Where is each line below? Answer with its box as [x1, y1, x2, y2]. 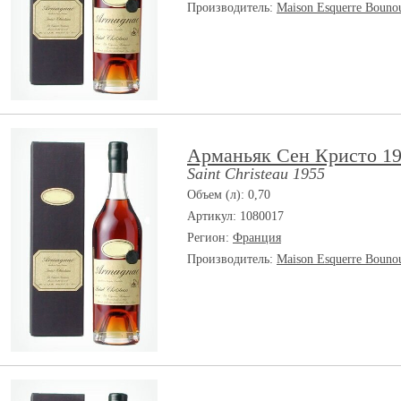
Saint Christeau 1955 [187, 165, 325, 183]
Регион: [187, 231, 233, 244]
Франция [233, 231, 281, 244]
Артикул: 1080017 [187, 209, 284, 223]
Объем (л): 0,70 [187, 188, 270, 201]
